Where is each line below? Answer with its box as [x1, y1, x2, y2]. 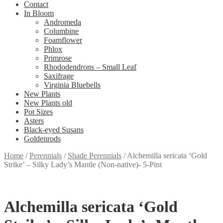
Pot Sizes [24, 108, 53, 116]
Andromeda [44, 18, 81, 26]
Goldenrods [24, 134, 61, 143]
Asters [24, 116, 44, 125]
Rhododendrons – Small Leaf [44, 63, 136, 71]
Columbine [44, 27, 79, 35]
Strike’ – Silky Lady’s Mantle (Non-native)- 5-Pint [4, 160, 162, 169]
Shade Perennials [68, 151, 121, 160]
